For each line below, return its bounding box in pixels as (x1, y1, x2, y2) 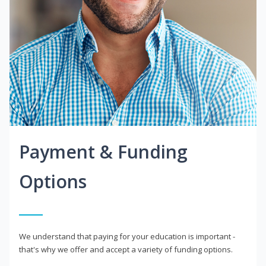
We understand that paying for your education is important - (19, 230, 235, 242)
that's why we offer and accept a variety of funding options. (19, 243, 233, 255)
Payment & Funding (19, 139, 188, 164)
